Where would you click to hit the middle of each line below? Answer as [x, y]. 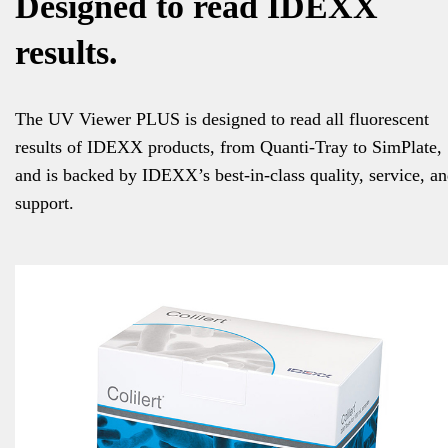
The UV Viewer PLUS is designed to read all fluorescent [222, 118]
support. [44, 202]
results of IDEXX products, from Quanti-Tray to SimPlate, [228, 146]
